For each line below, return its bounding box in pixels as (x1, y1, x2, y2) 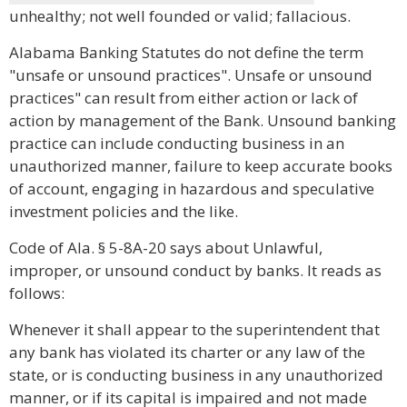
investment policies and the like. (9, 201, 238, 222)
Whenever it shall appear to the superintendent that (9, 319, 380, 340)
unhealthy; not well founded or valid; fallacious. (9, 5, 351, 26)
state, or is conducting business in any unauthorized (9, 364, 383, 385)
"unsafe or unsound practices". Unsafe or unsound (9, 65, 372, 85)
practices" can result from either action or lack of (9, 87, 358, 108)
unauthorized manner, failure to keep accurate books (9, 155, 392, 176)
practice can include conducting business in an (9, 133, 344, 154)
